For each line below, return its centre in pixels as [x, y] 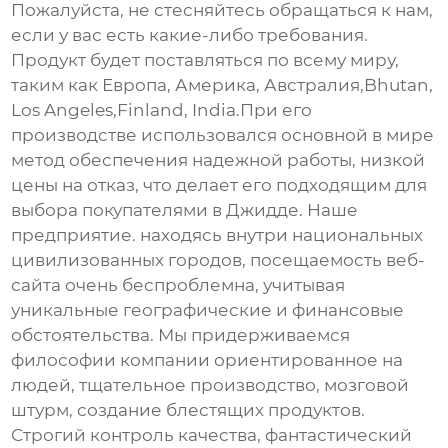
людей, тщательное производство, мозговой [210, 385]
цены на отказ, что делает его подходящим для [219, 185]
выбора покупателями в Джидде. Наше [185, 210]
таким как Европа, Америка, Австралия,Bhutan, [222, 85]
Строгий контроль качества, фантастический [212, 435]
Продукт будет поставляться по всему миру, [205, 60]
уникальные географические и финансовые [208, 310]
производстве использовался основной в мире [223, 135]
